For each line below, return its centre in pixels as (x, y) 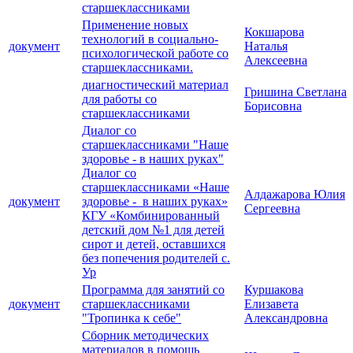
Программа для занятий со (153, 290)
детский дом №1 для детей (153, 230)
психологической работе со (155, 54)
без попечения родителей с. (156, 258)
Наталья (266, 46)
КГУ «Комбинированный (151, 216)
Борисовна (273, 106)
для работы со (119, 99)
